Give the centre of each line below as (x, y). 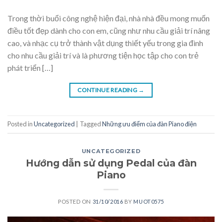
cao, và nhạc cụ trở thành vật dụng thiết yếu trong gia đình (105, 43)
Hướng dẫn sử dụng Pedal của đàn (111, 163)
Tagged (91, 124)
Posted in (21, 124)
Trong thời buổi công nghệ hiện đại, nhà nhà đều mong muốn (109, 18)
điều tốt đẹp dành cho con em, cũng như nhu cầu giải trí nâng (109, 30)
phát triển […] (30, 67)
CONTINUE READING (108, 90)
